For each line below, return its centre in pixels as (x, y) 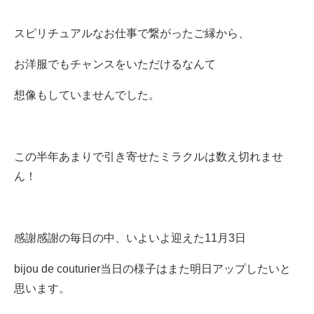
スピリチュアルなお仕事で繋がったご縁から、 (132, 33)
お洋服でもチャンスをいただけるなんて (115, 64)
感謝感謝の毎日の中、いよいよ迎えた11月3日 (130, 238)
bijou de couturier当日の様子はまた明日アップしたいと (152, 268)
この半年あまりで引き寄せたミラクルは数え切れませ (149, 156)
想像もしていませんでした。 (87, 95)
